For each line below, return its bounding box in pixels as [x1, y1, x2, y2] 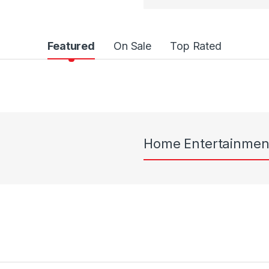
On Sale [113, 40, 152, 53]
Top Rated [170, 40, 222, 53]
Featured [47, 40, 95, 53]
